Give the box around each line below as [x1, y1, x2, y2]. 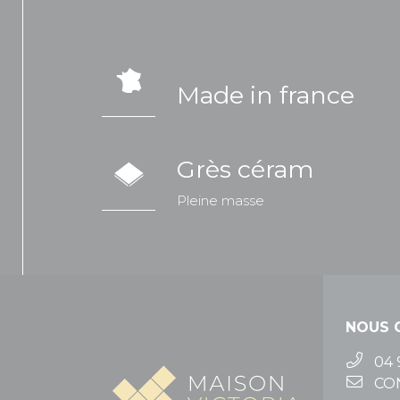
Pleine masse [177, 191, 264, 209]
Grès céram [177, 154, 313, 184]
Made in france [177, 79, 354, 110]
